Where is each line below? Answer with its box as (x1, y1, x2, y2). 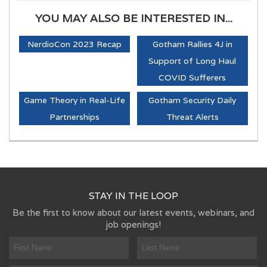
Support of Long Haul (148, 55, 237, 66)
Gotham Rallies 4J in (152, 38, 232, 49)
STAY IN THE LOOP (89, 189, 178, 202)
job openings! (106, 218, 161, 230)
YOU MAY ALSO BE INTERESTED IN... (35, 11, 232, 25)
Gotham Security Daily (148, 94, 237, 105)
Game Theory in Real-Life (23, 94, 125, 105)
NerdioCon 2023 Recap (27, 38, 122, 49)
